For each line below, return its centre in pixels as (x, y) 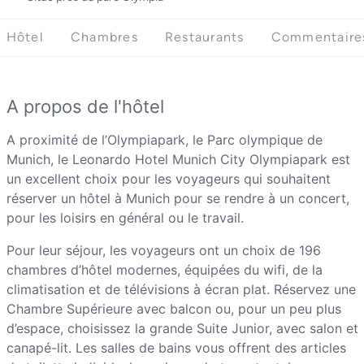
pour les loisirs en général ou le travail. (125, 218)
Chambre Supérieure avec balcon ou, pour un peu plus (173, 309)
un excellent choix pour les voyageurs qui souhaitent (168, 179)
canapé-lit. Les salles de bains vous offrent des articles (176, 348)
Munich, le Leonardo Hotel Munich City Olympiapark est (178, 160)
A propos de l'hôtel (85, 107)
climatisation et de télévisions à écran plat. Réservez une (181, 290)
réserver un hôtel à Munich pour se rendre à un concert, (178, 199)
